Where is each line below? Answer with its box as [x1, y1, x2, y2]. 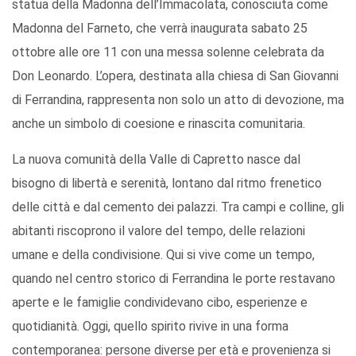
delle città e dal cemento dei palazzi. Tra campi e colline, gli [12, 199, 344, 215]
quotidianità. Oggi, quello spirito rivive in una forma [12, 319, 288, 335]
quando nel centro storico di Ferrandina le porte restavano [12, 271, 335, 287]
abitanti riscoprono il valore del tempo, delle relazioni [12, 223, 305, 239]
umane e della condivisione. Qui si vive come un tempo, [12, 247, 315, 263]
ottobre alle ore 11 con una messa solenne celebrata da [12, 44, 324, 60]
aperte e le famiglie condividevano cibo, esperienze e [12, 295, 308, 311]
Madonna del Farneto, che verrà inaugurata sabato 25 [12, 21, 308, 37]
